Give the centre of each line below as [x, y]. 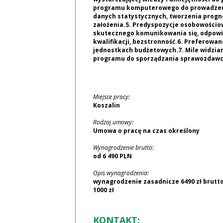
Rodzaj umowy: [113, 122]
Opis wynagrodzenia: [121, 173]
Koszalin [106, 105]
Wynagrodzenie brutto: [123, 148]
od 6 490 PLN [112, 156]
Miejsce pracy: [111, 97]
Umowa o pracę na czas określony [146, 131]
